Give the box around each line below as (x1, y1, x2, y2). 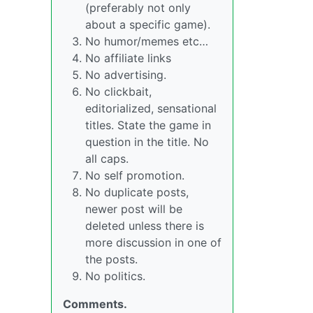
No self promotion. (85, 168, 184, 182)
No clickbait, (85, 85, 152, 99)
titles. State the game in (85, 118, 211, 132)
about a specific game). (85, 17, 210, 31)
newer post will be (85, 202, 182, 216)
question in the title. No (85, 135, 209, 149)
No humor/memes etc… (85, 34, 208, 48)
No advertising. (85, 68, 166, 82)
